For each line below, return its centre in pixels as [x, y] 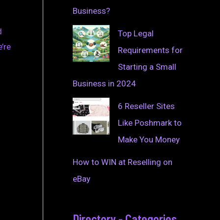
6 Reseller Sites [146, 106]
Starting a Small [147, 67]
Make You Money [149, 139]
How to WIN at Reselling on [123, 162]
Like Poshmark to [150, 123]
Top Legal [136, 33]
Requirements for [150, 50]
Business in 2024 [104, 83]
